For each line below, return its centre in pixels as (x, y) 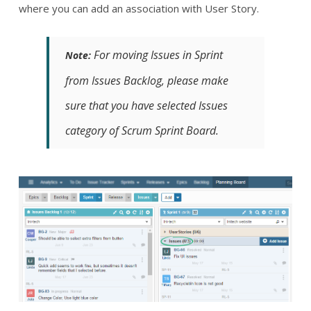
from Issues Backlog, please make (147, 80)
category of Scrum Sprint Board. (142, 130)
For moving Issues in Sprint (157, 54)
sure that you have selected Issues (146, 105)
